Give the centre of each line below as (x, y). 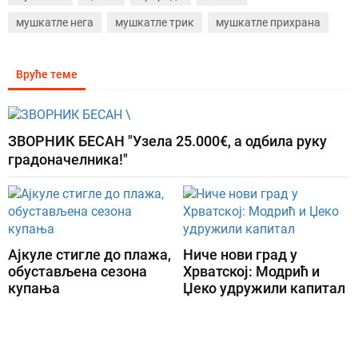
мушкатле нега (55, 23)
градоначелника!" (68, 160)
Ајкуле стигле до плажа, (89, 255)
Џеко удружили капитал (264, 288)
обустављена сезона (78, 272)
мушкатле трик (155, 23)
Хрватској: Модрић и (251, 272)
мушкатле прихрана (268, 23)
